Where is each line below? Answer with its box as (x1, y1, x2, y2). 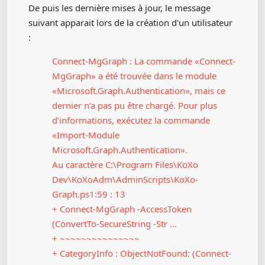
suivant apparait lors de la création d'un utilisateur (28, 17, 232, 28)
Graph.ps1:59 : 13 (52, 188, 125, 200)
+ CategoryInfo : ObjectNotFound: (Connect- (52, 247, 231, 259)
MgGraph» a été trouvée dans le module (52, 70, 216, 82)
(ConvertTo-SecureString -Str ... (52, 218, 177, 230)
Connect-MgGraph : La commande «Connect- (52, 55, 235, 67)
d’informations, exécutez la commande (52, 114, 210, 126)
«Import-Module (52, 129, 119, 141)
